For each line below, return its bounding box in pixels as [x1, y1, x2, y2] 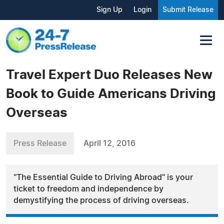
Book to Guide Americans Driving [6, 87, 215, 100]
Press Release [13, 139, 66, 147]
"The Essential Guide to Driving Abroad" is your [13, 173, 193, 181]
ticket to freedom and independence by [13, 184, 163, 193]
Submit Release [162, 6, 213, 13]
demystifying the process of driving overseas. [13, 196, 189, 204]
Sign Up [96, 6, 122, 13]
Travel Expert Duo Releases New [6, 68, 212, 81]
